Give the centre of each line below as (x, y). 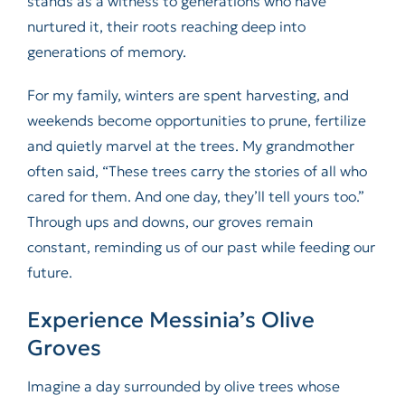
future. (49, 273)
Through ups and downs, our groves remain (170, 222)
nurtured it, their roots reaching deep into (166, 27)
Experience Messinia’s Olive (170, 320)
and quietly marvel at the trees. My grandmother (190, 146)
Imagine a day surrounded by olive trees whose (183, 386)
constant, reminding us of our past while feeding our (201, 247)
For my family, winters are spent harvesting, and (188, 95)
